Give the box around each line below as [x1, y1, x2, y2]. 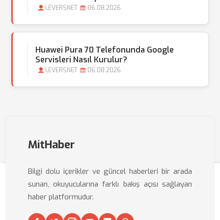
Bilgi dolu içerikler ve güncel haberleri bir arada [28, 166, 192, 176]
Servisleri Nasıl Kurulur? [35, 55, 127, 65]
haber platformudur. [28, 192, 94, 202]
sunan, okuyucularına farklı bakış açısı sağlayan [28, 179, 192, 189]
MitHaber [28, 137, 75, 152]
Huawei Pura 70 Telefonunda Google [35, 45, 174, 55]
